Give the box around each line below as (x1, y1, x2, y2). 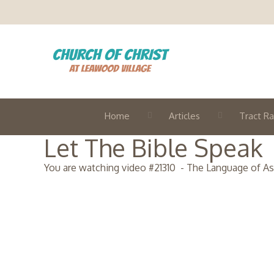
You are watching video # (44, 161, 154, 174)
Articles (169, 110, 200, 122)
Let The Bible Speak (44, 132, 263, 163)
